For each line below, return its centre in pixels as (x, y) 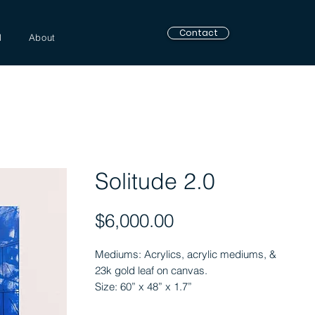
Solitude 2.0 (155, 181)
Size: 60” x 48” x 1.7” (143, 287)
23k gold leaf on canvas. (151, 270)
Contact (198, 33)
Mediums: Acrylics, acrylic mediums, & (186, 254)
